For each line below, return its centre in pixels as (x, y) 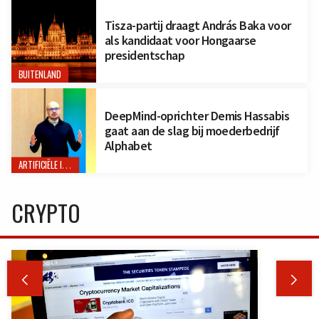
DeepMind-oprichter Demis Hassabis (197, 116)
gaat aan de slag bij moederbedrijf (192, 131)
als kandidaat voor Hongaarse (180, 41)
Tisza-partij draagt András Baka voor (198, 26)
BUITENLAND (40, 75)
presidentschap (145, 56)
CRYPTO (46, 212)
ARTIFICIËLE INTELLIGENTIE (67, 165)
